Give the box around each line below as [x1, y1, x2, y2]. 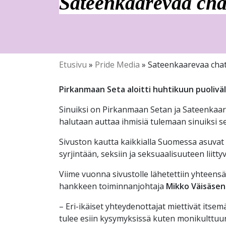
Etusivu [59, 59, 87, 70]
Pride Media [95, 59, 140, 70]
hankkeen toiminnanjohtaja [59, 181, 166, 192]
